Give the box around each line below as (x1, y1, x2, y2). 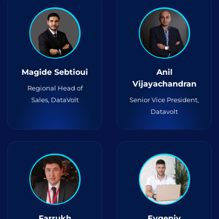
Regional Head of (27, 84, 83, 92)
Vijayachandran (132, 79, 197, 88)
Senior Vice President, (130, 96, 199, 104)
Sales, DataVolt (31, 96, 79, 104)
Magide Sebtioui (22, 67, 88, 77)
